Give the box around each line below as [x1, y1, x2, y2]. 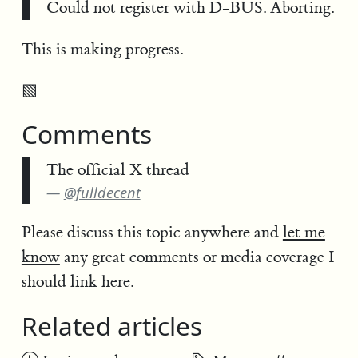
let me [282, 222, 325, 243]
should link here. [21, 272, 133, 292]
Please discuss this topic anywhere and [21, 222, 283, 243]
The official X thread [46, 159, 189, 180]
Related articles [21, 308, 209, 344]
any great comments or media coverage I [59, 247, 335, 268]
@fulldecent [63, 182, 141, 202]
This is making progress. [21, 38, 183, 59]
